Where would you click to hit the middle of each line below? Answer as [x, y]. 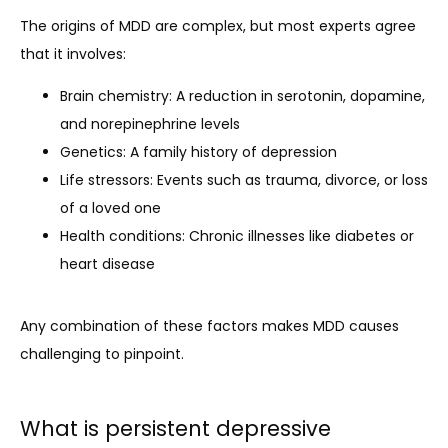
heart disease [109, 263]
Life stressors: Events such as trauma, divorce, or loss [244, 179]
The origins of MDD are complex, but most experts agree [218, 25]
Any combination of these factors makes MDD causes [209, 325]
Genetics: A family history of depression [200, 151]
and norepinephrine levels [150, 123]
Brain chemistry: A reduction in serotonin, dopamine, [242, 95]
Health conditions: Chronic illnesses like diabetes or [237, 235]
